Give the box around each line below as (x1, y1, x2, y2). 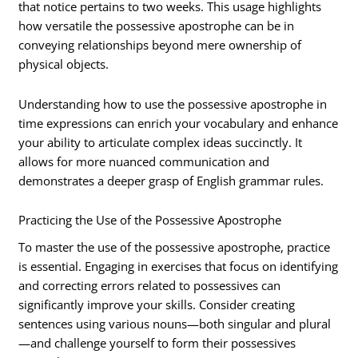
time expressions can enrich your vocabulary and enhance (18, 114, 339, 131)
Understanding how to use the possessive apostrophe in (18, 95, 328, 112)
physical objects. (18, 56, 109, 73)
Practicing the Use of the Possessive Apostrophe (18, 212, 282, 229)
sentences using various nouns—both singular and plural (18, 316, 332, 332)
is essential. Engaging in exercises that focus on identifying (18, 258, 339, 275)
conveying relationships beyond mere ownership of (18, 37, 302, 54)
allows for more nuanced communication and (18, 153, 270, 169)
